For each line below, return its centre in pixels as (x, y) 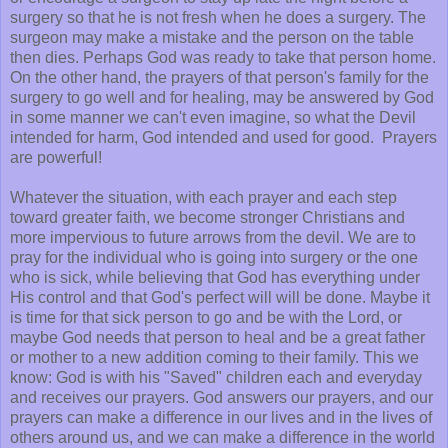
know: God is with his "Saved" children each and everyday (216, 377)
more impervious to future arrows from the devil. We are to (213, 237)
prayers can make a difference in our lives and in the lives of (221, 417)
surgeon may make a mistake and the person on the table (212, 37)
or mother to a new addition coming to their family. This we (214, 357)
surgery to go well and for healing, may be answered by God (222, 97)
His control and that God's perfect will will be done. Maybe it (220, 297)
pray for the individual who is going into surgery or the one (214, 257)
